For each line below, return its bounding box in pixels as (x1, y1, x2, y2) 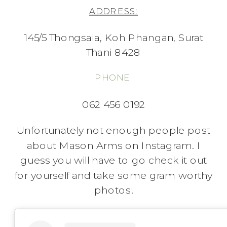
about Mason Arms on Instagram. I (26, 139, 201, 153)
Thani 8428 (86, 46, 141, 59)
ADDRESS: (89, 6, 138, 17)
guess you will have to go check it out (20, 154, 207, 167)
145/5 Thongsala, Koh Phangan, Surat (23, 31, 204, 45)
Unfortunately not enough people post (16, 124, 211, 137)
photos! (94, 184, 133, 197)
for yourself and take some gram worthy (14, 169, 213, 182)
